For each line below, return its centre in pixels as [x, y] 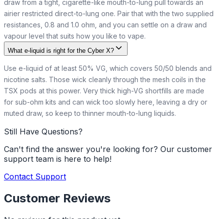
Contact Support [35, 177]
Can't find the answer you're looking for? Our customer [108, 149]
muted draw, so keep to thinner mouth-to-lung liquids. [90, 113]
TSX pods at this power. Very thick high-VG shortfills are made [104, 91]
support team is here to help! [58, 159]
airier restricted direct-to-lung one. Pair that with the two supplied [109, 14]
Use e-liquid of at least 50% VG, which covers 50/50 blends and [108, 68]
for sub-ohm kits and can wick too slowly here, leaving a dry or [106, 102]
